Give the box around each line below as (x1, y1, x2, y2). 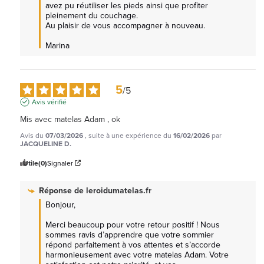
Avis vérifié (32, 96, 67, 107)
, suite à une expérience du (85, 130, 173, 141)
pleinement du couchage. (45, 9, 138, 22)
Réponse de (39, 184, 86, 197)
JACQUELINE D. (20, 138, 71, 149)
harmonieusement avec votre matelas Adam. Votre (45, 248, 229, 261)
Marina (45, 39, 70, 52)
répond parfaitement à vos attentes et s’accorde (45, 238, 220, 251)
